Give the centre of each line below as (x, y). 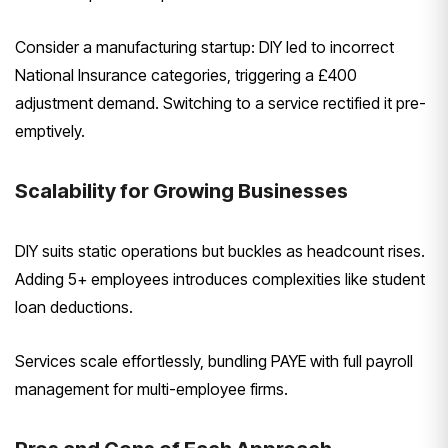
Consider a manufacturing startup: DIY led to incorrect (204, 47)
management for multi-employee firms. (151, 389)
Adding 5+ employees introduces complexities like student (220, 279)
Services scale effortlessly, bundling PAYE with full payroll (214, 361)
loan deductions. (74, 307)
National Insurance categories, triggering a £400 (186, 75)
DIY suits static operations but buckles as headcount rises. (220, 251)
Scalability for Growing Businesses (181, 191)
